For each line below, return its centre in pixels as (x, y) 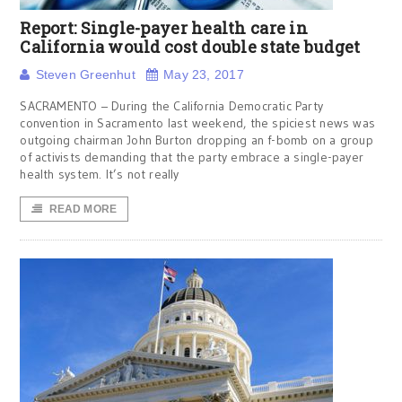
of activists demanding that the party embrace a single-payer (192, 157)
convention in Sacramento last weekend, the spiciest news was (198, 123)
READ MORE (83, 209)
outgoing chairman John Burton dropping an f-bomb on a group (197, 140)
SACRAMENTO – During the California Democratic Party (172, 106)
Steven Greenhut (85, 74)
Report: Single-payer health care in (164, 28)
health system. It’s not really (100, 174)
